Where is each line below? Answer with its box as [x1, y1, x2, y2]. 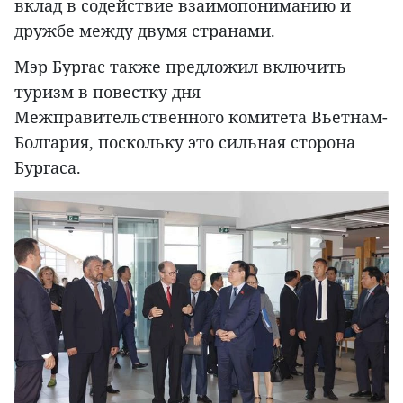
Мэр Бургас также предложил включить [14, 56, 346, 78]
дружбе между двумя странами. [14, 20, 275, 42]
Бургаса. [14, 157, 81, 179]
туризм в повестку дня [14, 81, 201, 103]
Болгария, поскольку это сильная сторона [14, 131, 355, 154]
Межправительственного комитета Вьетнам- [14, 106, 388, 129]
